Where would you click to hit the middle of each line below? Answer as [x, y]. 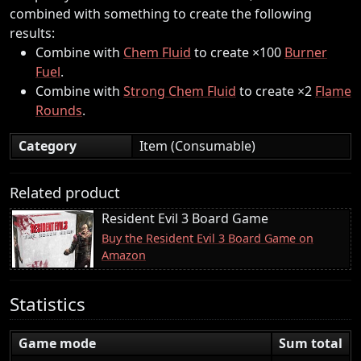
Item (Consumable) [197, 145]
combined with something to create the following [161, 13]
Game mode [57, 344]
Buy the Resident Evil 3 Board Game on [207, 238]
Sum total [311, 344]
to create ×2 [276, 91]
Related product [65, 192]
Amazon [124, 255]
